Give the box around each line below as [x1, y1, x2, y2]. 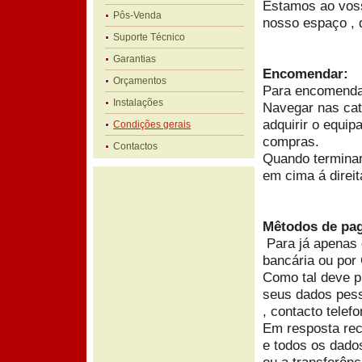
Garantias [113, 53, 157, 65]
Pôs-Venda [113, 10, 162, 21]
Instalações [113, 97, 164, 108]
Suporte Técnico [113, 32, 186, 43]
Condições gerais [113, 119, 192, 130]
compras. [263, 133, 319, 149]
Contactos [113, 141, 158, 152]
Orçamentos [113, 75, 167, 86]
